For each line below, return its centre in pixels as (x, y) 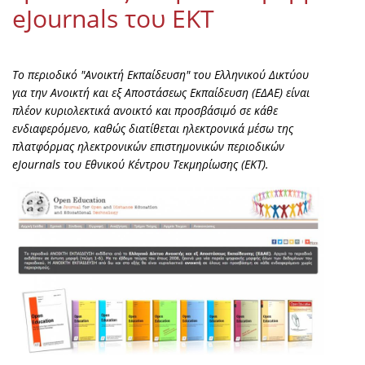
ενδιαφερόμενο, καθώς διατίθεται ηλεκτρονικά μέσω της (153, 129)
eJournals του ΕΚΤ (113, 19)
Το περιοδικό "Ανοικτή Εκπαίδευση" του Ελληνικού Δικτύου (161, 75)
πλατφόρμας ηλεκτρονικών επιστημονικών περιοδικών (148, 147)
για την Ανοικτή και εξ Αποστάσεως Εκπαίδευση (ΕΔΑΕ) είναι (161, 93)
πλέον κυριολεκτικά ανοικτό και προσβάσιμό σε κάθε (145, 111)
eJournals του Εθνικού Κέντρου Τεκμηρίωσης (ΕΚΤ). (141, 165)
